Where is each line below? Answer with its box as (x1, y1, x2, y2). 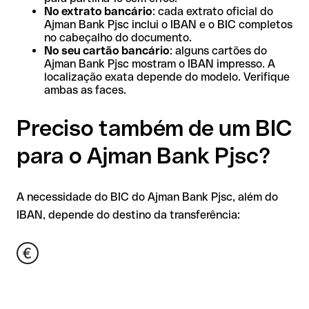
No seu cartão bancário (44, 43, 170, 57)
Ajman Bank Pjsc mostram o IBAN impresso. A (44, 57, 275, 70)
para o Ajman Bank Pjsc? (17, 143, 270, 169)
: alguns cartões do (170, 43, 267, 57)
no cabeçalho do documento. (44, 30, 192, 44)
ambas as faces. (44, 83, 126, 97)
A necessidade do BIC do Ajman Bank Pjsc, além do (17, 190, 278, 203)
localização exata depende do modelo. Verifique (44, 70, 290, 83)
